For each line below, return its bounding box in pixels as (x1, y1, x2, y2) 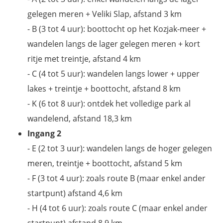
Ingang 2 (27, 127, 61, 139)
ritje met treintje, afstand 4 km (27, 53, 141, 64)
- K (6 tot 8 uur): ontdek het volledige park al (27, 98, 191, 109)
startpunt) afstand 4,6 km (27, 187, 122, 199)
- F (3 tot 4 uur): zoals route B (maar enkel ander (27, 172, 206, 184)
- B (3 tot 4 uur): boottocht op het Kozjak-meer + (27, 23, 206, 34)
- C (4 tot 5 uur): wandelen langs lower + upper (27, 68, 200, 79)
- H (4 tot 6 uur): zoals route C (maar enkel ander (27, 202, 208, 214)
